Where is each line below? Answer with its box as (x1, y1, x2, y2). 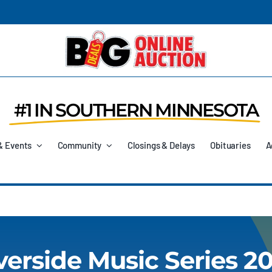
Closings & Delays (127, 139, 195, 151)
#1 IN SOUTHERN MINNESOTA (13, 99, 258, 122)
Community (57, 139, 102, 151)
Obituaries (210, 139, 251, 151)
